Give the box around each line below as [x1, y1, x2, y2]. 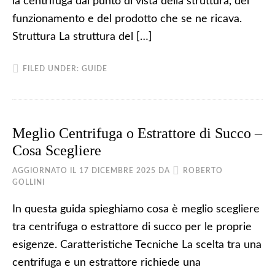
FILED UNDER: [23, 65, 82, 72]
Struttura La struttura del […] [12, 31, 152, 42]
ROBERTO [183, 167, 223, 174]
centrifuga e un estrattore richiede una [12, 257, 201, 268]
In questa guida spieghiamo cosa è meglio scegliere [12, 204, 260, 215]
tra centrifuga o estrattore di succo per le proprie [12, 222, 252, 233]
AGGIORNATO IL [12, 167, 79, 174]
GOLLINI [12, 179, 45, 186]
